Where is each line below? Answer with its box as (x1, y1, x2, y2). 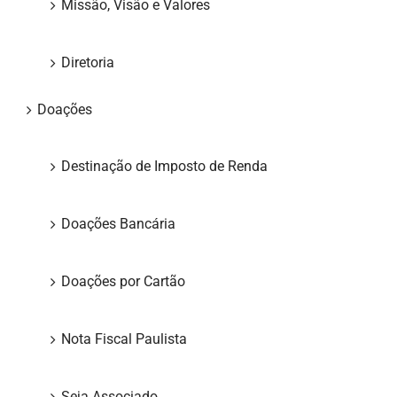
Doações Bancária (61, 215, 175, 233)
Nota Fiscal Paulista (61, 331, 187, 348)
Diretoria (61, 54, 114, 72)
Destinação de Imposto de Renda (61, 158, 268, 175)
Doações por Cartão (61, 273, 185, 291)
